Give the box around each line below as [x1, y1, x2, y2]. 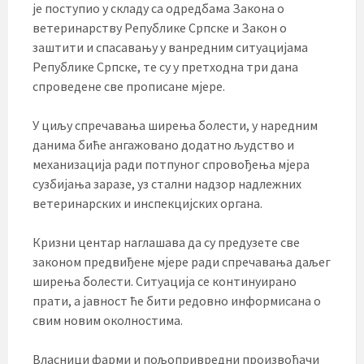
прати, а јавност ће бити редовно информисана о [32, 292, 321, 309]
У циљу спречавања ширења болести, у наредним [32, 116, 318, 133]
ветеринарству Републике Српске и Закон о [32, 19, 287, 36]
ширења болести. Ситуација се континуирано [32, 272, 297, 289]
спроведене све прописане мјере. [32, 77, 225, 94]
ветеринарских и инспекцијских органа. [32, 194, 262, 211]
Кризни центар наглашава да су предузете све [32, 233, 300, 250]
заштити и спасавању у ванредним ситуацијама [32, 38, 308, 55]
